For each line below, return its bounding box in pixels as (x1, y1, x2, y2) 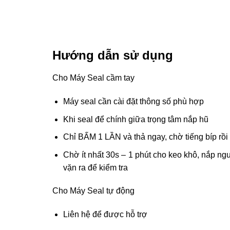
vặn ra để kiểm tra (63, 163, 128, 172)
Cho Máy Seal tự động (52, 186, 135, 196)
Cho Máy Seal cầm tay (52, 73, 135, 83)
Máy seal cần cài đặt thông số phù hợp (63, 97, 204, 106)
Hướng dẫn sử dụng (52, 48, 173, 63)
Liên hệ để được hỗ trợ (63, 210, 147, 219)
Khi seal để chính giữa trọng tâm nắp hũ (63, 114, 208, 124)
